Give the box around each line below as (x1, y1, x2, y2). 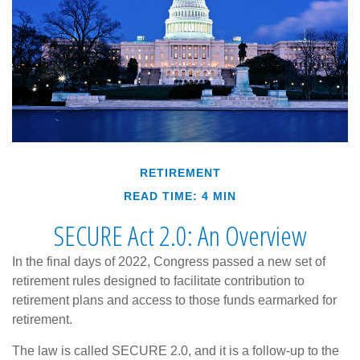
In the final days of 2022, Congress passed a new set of (12, 254, 325, 268)
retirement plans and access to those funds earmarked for (12, 292, 337, 307)
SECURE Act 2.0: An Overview (53, 216, 307, 254)
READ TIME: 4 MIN (124, 189, 236, 202)
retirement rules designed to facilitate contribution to (12, 273, 305, 288)
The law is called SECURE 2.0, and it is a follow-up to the (12, 343, 339, 358)
